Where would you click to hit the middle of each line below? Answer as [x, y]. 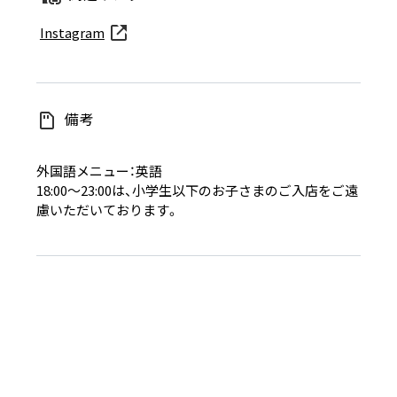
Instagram [72, 33]
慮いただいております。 [107, 210]
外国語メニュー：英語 [99, 171]
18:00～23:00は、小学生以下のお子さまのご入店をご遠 [197, 191]
